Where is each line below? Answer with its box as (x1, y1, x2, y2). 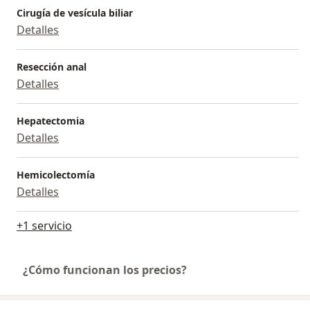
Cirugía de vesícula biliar (17, 6, 133, 20)
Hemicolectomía (17, 168, 95, 182)
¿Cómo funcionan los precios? (23, 262, 187, 278)
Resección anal (17, 60, 86, 74)
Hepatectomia (17, 114, 84, 128)
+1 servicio (17, 218, 72, 234)
